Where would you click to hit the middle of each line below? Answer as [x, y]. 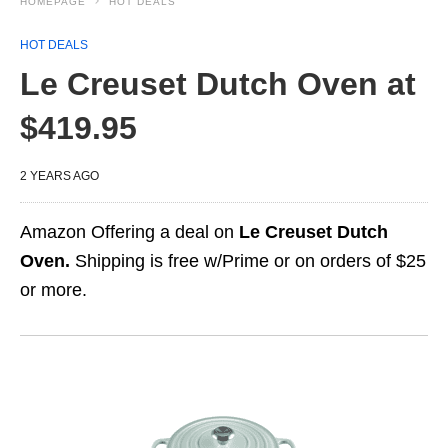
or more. [53, 290]
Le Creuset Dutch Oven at [218, 84]
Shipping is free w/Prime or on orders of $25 [248, 261]
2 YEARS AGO [59, 176]
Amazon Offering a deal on [129, 232]
